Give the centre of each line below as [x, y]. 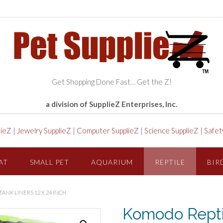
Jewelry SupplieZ [44, 130]
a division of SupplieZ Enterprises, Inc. [111, 104]
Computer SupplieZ [108, 130]
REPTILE [170, 162]
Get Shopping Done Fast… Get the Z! [111, 82]
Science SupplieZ [171, 130]
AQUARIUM [112, 162]
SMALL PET [50, 162]
